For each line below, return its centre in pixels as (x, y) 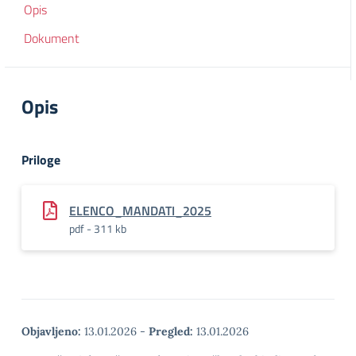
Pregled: (171, 331)
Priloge (41, 160)
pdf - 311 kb (98, 228)
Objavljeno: (51, 331)
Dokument (52, 38)
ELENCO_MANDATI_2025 (140, 211)
